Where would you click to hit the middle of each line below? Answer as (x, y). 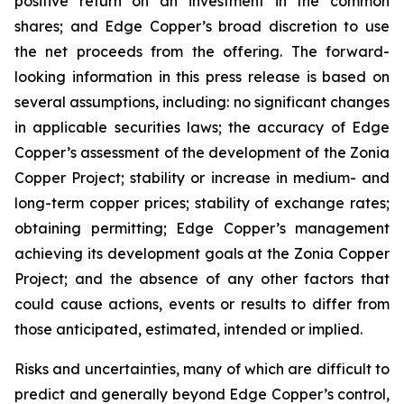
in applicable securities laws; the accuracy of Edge (202, 127)
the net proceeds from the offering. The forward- (202, 51)
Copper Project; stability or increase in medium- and (202, 178)
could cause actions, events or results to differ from (202, 304)
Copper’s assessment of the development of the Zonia (202, 152)
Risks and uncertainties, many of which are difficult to (202, 369)
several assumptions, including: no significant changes (202, 102)
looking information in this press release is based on (202, 77)
